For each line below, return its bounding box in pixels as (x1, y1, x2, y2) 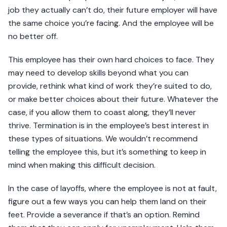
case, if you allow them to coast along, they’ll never (8, 107, 196, 118)
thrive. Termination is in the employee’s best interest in (8, 120, 209, 131)
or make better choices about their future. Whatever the (8, 94, 218, 105)
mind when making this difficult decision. (8, 160, 156, 171)
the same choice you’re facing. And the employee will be (8, 18, 214, 29)
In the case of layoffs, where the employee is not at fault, (8, 183, 217, 194)
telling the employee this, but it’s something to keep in (8, 146, 206, 158)
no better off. (8, 31, 58, 42)
